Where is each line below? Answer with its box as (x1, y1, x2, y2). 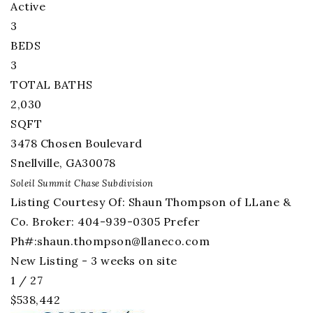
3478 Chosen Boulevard (10, 136, 143, 150)
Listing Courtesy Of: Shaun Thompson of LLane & (10, 195, 291, 209)
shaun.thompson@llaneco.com (37, 234, 210, 248)
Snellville (10, 156, 59, 170)
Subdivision (99, 177, 154, 189)
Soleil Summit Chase (10, 177, 100, 189)
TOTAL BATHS (10, 78, 93, 92)
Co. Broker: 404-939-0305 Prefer (10, 214, 201, 228)
